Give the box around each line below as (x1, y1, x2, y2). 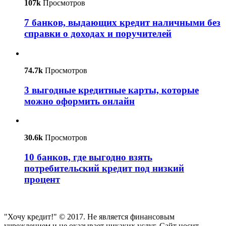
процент (24, 174, 60, 185)
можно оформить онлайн (24, 95, 135, 106)
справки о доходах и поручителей (24, 28, 172, 39)
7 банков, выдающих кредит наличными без (24, 17, 220, 28)
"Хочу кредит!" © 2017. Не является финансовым (4, 212, 175, 221)
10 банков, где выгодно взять (24, 151, 152, 162)
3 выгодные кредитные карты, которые (24, 84, 199, 95)
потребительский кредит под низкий (24, 162, 184, 174)
